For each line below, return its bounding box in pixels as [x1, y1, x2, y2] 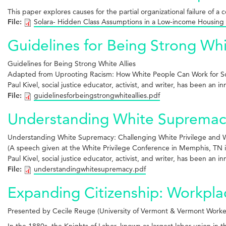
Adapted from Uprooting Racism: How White [8, 69, 153, 79]
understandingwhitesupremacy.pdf [34, 164, 146, 174]
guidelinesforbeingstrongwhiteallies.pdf [34, 90, 160, 100]
